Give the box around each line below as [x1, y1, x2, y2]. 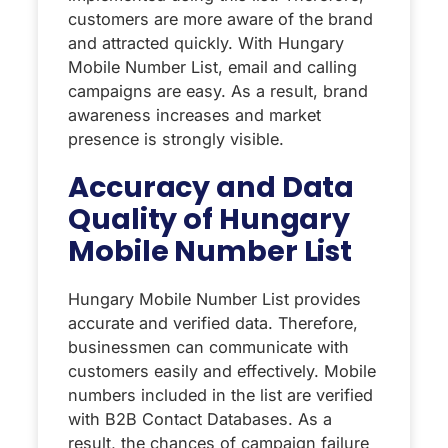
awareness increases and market [68, 104, 321, 125]
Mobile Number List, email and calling [68, 56, 357, 77]
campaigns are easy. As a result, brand [68, 80, 368, 101]
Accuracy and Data [68, 166, 355, 207]
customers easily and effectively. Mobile [68, 360, 376, 381]
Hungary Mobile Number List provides [68, 288, 361, 309]
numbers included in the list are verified [68, 384, 373, 405]
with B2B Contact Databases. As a [68, 408, 332, 429]
